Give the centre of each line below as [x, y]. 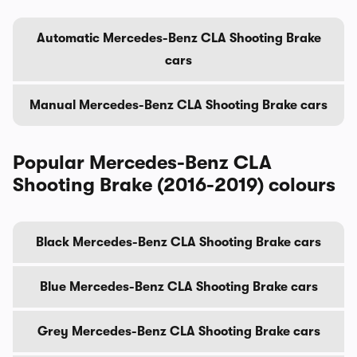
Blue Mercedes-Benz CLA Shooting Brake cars [178, 286]
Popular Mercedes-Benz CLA [142, 162]
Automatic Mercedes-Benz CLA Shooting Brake [178, 38]
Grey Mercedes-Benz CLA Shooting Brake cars [178, 331]
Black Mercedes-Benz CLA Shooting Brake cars [178, 242]
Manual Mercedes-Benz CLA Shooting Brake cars [178, 105]
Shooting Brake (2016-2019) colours [174, 184]
